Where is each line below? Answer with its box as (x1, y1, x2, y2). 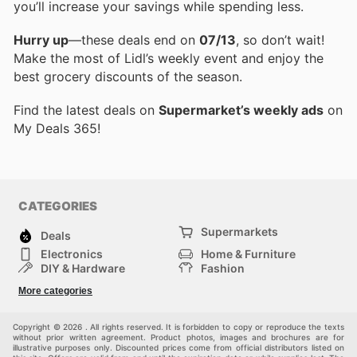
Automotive (201, 304, 265, 318)
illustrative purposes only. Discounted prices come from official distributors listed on (13, 342, 344, 352)
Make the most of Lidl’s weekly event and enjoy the (14, 50, 324, 67)
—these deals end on (69, 32, 199, 49)
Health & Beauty (201, 275, 285, 289)
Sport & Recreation (41, 289, 142, 304)
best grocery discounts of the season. (14, 69, 242, 85)
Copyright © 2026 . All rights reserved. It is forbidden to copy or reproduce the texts (13, 321, 344, 331)
